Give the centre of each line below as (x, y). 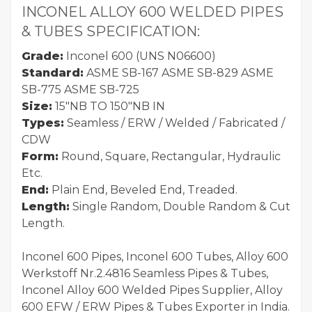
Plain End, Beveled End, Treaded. (143, 189)
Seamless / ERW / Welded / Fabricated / (174, 123)
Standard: (53, 72)
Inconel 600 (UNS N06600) (140, 56)
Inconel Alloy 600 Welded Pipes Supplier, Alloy (152, 290)
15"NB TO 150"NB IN (109, 106)
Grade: (42, 56)
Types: (43, 123)
